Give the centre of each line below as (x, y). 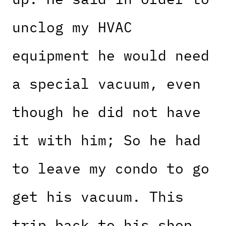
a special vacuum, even (106, 84)
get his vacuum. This (98, 197)
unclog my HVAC (72, 27)
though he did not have (106, 112)
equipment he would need (111, 55)
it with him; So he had (106, 140)
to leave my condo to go (111, 168)
